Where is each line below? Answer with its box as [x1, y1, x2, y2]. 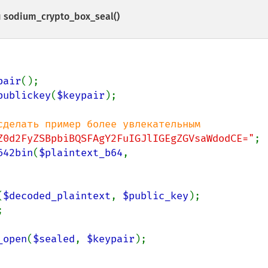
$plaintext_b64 [39, 147, 123, 159]
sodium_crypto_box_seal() [4, 11, 120, 22]
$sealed [33, 233, 75, 245]
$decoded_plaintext [3, 190, 111, 202]
